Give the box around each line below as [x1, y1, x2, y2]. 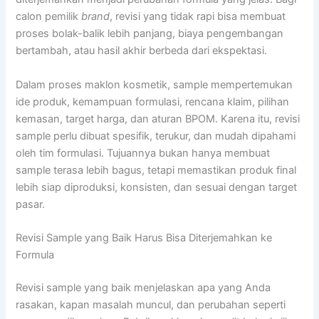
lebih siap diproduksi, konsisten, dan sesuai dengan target [16, 180, 298, 194]
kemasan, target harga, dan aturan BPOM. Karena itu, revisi [16, 112, 300, 125]
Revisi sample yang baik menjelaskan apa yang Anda [16, 281, 271, 294]
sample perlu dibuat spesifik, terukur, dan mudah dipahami [16, 129, 296, 142]
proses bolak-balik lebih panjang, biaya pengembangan [16, 27, 284, 41]
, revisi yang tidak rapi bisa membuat [110, 10, 286, 23]
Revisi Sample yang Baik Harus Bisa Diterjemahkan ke [16, 231, 273, 245]
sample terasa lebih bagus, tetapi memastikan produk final [16, 163, 297, 177]
